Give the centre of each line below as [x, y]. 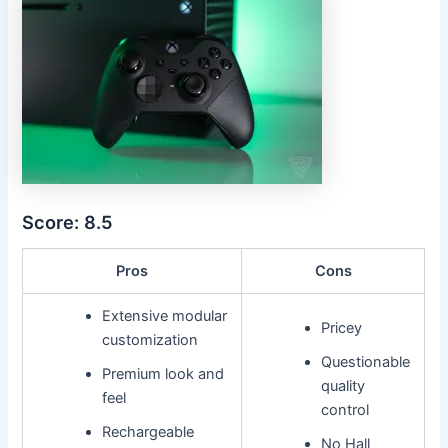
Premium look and [162, 373]
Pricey [341, 327]
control [344, 409]
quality [342, 385]
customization [149, 339]
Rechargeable [147, 431]
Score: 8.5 [68, 221]
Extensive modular [164, 315]
